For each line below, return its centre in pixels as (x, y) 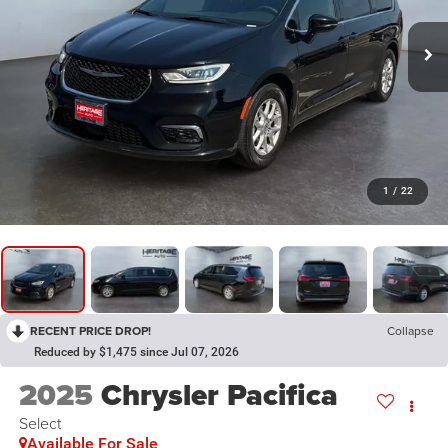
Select (39, 423)
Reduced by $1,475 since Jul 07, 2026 (136, 352)
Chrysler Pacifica (219, 395)
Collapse (410, 331)
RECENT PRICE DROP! (90, 331)
